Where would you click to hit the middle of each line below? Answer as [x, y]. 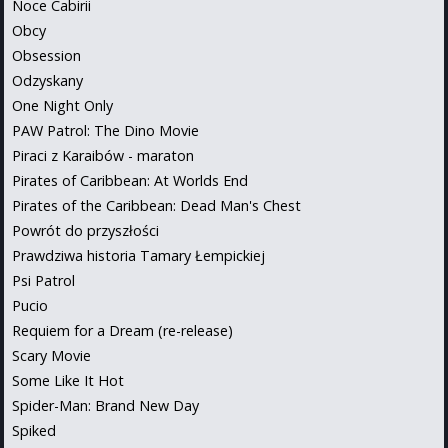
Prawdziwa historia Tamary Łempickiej [138, 255]
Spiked [34, 430]
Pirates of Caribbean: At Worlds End [130, 180]
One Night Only [62, 105]
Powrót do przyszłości [85, 230]
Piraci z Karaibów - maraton [103, 155]
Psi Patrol [43, 280]
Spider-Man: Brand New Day [105, 405]
